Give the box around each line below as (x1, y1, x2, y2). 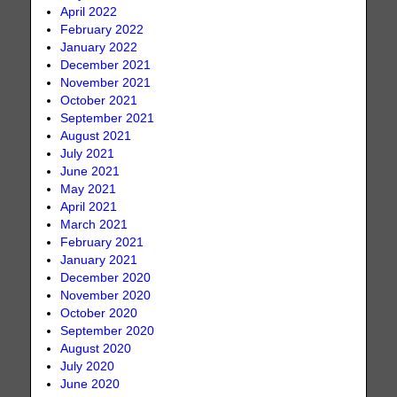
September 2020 (60, 323, 155, 338)
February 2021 (60, 235, 144, 249)
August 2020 (60, 341, 132, 355)
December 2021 (60, 58, 152, 72)
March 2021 (60, 217, 128, 231)
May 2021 (60, 182, 117, 196)
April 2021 (60, 199, 118, 214)
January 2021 (60, 253, 138, 267)
